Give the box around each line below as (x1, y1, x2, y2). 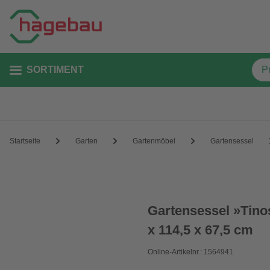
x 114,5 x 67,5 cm (148, 222, 254, 237)
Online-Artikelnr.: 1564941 (148, 248, 234, 256)
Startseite (10, 136, 40, 145)
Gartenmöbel (133, 136, 175, 145)
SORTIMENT (27, 64, 84, 75)
